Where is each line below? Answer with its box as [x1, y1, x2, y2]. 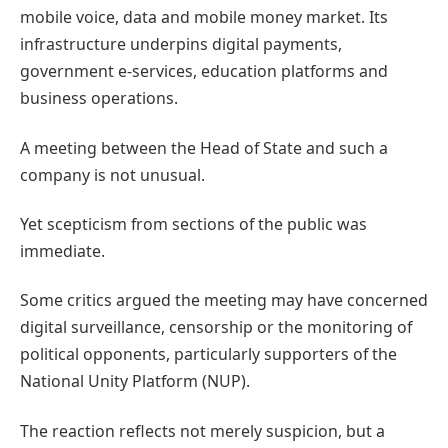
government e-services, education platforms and [20, 60, 388, 83]
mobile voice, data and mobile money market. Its [20, 6, 388, 29]
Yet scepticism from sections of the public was [20, 213, 367, 236]
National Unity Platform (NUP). [20, 370, 250, 393]
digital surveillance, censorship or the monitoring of [20, 316, 412, 339]
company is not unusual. [20, 163, 205, 186]
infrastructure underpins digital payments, [20, 33, 342, 56]
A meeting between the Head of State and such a [20, 136, 388, 159]
